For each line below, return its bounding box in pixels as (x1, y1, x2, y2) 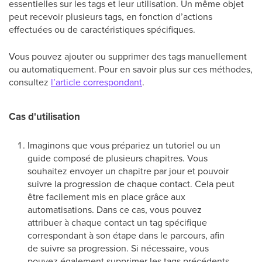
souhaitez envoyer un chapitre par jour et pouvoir (27, 164, 229, 177)
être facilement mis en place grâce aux (27, 190, 185, 203)
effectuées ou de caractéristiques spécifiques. (9, 23, 195, 36)
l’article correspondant (51, 75, 142, 88)
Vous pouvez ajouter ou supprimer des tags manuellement (9, 50, 247, 63)
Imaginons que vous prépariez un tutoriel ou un (27, 139, 220, 151)
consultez (9, 75, 51, 88)
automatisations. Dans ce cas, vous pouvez (27, 203, 202, 216)
